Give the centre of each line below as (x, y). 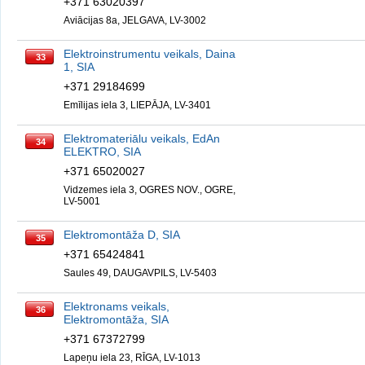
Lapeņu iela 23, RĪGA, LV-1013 (132, 358)
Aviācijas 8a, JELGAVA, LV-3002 (135, 20)
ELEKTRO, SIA (102, 152)
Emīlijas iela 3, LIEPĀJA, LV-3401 (137, 105)
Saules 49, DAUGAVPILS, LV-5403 (140, 273)
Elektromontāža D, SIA (122, 235)
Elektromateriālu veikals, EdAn (142, 139)
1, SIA (79, 67)
